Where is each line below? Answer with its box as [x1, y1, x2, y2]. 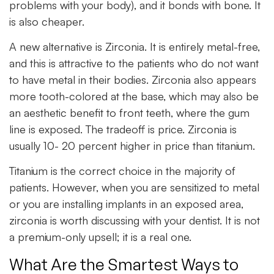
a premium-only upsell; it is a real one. [9, 230, 191, 244]
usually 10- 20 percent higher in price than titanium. [9, 139, 255, 153]
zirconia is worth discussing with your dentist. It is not [9, 213, 260, 228]
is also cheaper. [9, 14, 84, 28]
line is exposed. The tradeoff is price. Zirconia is [9, 122, 237, 136]
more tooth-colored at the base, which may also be [9, 89, 259, 103]
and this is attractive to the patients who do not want [9, 56, 259, 70]
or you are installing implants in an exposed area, [9, 197, 243, 211]
